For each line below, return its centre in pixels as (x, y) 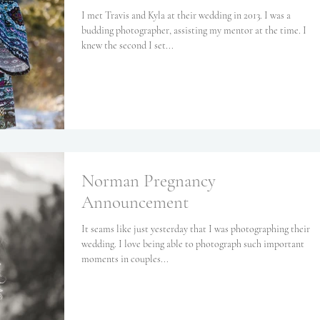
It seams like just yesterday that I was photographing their (196, 229)
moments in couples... (125, 259)
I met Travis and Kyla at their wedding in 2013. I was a (186, 15)
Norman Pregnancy (149, 181)
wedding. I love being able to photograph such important (193, 244)
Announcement (135, 202)
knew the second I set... (127, 45)
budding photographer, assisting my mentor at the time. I (194, 30)
